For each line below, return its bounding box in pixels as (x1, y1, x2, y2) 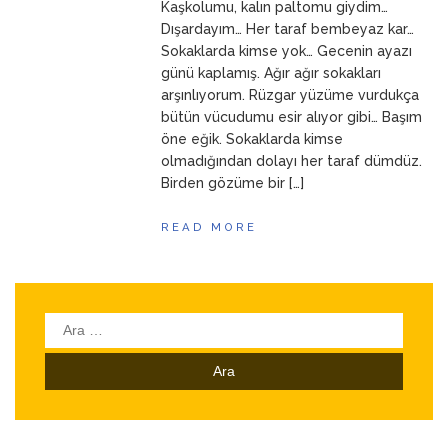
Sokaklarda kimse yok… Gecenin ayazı (161, 43, 413, 59)
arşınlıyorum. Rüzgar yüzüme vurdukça (161, 87, 420, 103)
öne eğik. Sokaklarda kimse (161, 131, 344, 147)
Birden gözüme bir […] (161, 175, 305, 191)
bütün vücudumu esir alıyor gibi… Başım (161, 109, 423, 125)
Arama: (44, 315, 95, 331)
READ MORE (161, 220, 258, 234)
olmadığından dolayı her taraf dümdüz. (161, 153, 423, 169)
